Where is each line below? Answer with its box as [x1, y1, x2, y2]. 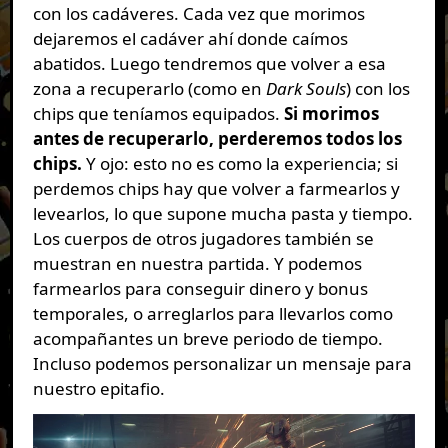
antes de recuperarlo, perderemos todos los [32, 127, 402, 151]
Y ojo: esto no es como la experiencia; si [81, 152, 398, 176]
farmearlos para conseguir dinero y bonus [32, 277, 368, 301]
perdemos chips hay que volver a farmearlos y [32, 177, 400, 201]
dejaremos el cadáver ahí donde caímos [32, 27, 348, 51]
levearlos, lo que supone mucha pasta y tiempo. [32, 202, 413, 226]
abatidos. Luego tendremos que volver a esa [32, 52, 386, 76]
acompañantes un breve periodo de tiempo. [32, 327, 383, 351]
